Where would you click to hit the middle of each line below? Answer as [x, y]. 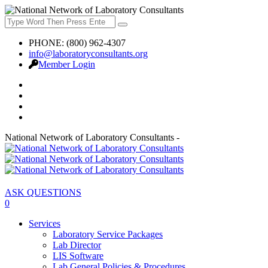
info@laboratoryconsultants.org [88, 54]
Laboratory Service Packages [108, 234]
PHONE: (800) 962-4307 [77, 43]
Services [45, 223]
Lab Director [77, 245]
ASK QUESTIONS [43, 192]
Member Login [67, 64]
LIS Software [78, 255]
